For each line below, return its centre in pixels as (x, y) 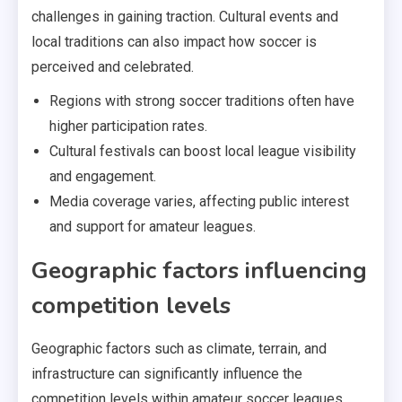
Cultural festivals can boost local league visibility (203, 151)
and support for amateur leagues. (153, 226)
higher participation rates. (128, 126)
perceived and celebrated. (113, 66)
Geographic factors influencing (199, 270)
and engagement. (103, 176)
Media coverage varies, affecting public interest (199, 201)
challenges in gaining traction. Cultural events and (185, 16)
